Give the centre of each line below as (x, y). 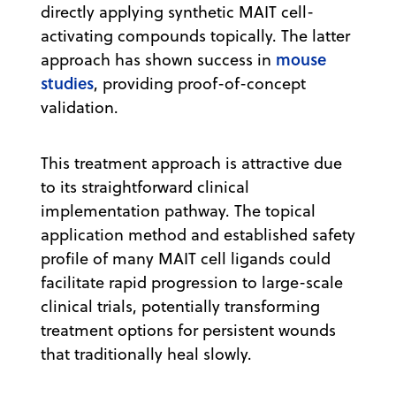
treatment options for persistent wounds (188, 331)
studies (67, 84)
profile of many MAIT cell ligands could (186, 259)
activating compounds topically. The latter (195, 36)
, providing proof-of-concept (200, 84)
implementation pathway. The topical (178, 211)
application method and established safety (198, 235)
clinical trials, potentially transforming (180, 307)
